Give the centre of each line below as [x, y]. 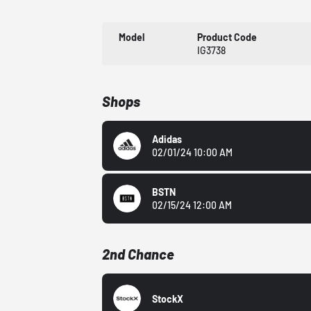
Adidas [167, 140]
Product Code [227, 37]
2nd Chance [138, 254]
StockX [168, 299]
